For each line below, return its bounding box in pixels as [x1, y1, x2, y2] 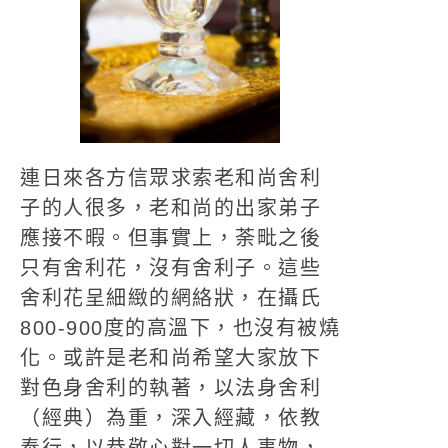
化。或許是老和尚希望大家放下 [20, 347, 321, 369]
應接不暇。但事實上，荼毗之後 [20, 227, 321, 249]
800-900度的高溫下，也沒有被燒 [20, 317, 340, 339]
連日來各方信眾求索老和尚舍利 [20, 167, 321, 189]
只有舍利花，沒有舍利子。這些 [20, 257, 321, 279]
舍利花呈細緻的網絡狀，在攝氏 [20, 287, 321, 309]
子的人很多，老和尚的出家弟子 [20, 197, 321, 219]
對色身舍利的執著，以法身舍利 [20, 377, 321, 399]
